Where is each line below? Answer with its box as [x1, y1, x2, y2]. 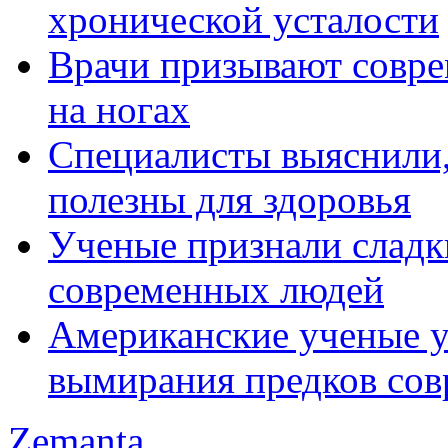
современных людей [48, 268, 384, 312]
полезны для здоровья [48, 178, 411, 222]
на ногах [48, 88, 190, 132]
